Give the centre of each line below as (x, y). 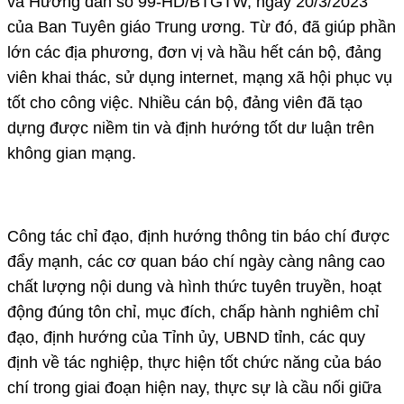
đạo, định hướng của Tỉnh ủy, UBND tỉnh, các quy (186, 337)
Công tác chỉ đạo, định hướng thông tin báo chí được (198, 236)
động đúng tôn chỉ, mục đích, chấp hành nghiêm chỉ (193, 312)
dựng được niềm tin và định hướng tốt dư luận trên (191, 128)
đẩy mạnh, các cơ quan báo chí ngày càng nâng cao (196, 261)
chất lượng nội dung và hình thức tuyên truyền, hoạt (194, 286)
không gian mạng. (74, 153)
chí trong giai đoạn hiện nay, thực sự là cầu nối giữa (194, 387)
